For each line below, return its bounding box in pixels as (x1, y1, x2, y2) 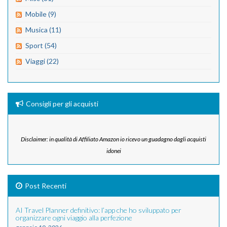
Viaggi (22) (25, 56, 59, 65)
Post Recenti (25, 181, 66, 190)
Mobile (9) (25, 9, 56, 18)
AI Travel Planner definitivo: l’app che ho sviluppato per (16, 205, 181, 214)
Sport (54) (25, 41, 57, 50)
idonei (106, 146, 121, 155)
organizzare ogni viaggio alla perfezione (16, 213, 132, 222)
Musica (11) (25, 25, 61, 34)
